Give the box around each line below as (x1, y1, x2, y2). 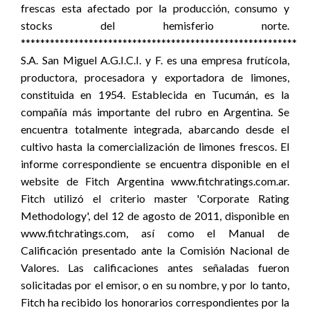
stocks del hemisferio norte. (21, 19, 289, 32)
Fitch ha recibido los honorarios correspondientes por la (21, 295, 289, 309)
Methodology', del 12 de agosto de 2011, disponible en (21, 209, 289, 222)
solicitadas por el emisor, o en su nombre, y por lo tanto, (21, 278, 289, 291)
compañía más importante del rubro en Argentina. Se (21, 105, 289, 118)
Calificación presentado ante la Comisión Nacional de (21, 244, 289, 257)
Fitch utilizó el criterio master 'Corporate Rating (21, 192, 289, 205)
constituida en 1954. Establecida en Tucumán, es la (21, 88, 289, 101)
